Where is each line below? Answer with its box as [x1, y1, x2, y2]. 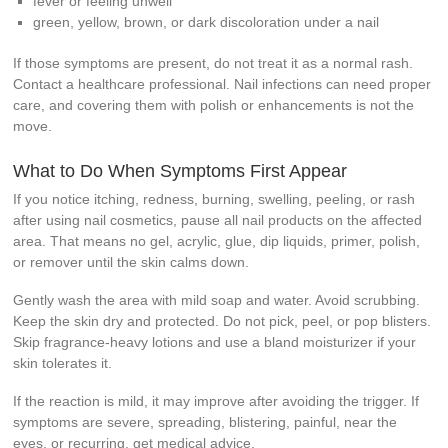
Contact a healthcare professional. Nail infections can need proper [13, 76, 432, 93]
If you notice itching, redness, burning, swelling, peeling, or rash [13, 191, 416, 208]
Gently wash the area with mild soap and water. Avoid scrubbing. [13, 292, 421, 309]
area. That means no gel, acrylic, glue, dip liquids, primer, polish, [13, 233, 421, 250]
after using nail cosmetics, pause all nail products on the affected [13, 212, 423, 229]
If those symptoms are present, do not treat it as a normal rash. [13, 55, 414, 72]
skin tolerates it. [13, 355, 113, 372]
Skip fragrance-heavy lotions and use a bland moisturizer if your [13, 334, 417, 351]
